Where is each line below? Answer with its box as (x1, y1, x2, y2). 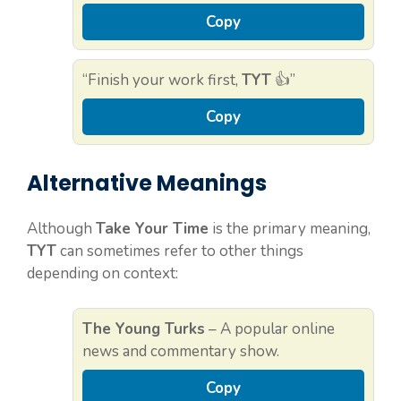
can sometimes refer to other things (56, 241, 303, 262)
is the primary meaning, (209, 218, 371, 240)
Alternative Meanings (27, 168, 267, 199)
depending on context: (27, 263, 178, 285)
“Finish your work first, (82, 69, 242, 90)
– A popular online (205, 318, 335, 339)
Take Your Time (96, 218, 209, 240)
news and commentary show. (82, 340, 279, 362)
